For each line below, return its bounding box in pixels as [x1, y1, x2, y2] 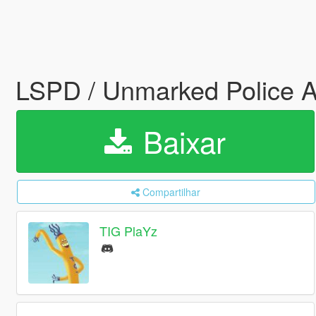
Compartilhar [142, 185, 201, 199]
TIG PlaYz [99, 221, 158, 241]
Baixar [135, 120, 226, 162]
